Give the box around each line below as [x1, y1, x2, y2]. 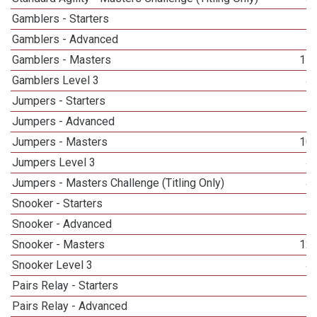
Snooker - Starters [12, 197, 103, 210]
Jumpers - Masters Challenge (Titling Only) [12, 176, 225, 190]
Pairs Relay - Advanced [12, 299, 128, 313]
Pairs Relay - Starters [12, 279, 119, 292]
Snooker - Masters [12, 238, 105, 251]
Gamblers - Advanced [12, 33, 119, 46]
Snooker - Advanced [12, 217, 113, 231]
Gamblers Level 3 [12, 74, 100, 87]
